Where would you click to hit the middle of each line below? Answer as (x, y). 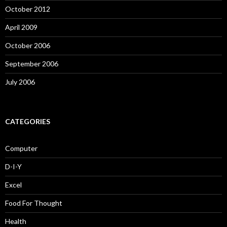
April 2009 (21, 27)
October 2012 (28, 9)
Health (16, 221)
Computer (21, 148)
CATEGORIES (28, 122)
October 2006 (28, 46)
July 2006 (20, 82)
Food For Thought (34, 203)
